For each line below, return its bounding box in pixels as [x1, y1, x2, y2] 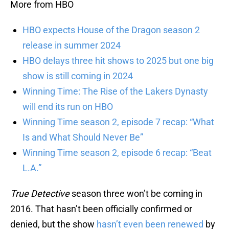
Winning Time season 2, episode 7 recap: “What [22, 117, 214, 128]
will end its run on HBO [22, 101, 113, 112]
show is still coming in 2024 [22, 71, 133, 82]
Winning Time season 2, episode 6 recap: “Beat [22, 147, 212, 158]
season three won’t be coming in [70, 188, 202, 199]
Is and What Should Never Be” [22, 132, 143, 143]
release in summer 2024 [22, 40, 121, 51]
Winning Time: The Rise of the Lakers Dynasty [22, 86, 208, 97]
